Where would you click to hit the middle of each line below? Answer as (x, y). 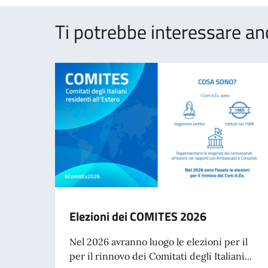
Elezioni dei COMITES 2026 (138, 216)
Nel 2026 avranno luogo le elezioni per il (159, 241)
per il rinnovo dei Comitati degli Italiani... (161, 256)
